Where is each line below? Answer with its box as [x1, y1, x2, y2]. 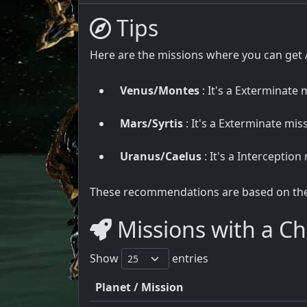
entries [169, 250, 208, 266]
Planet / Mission [95, 279, 184, 295]
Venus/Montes [120, 82, 199, 98]
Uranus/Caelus [120, 148, 201, 164]
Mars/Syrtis [120, 115, 183, 131]
